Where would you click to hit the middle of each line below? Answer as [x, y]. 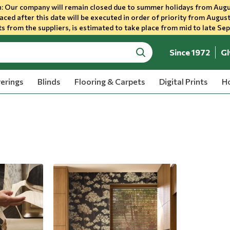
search [148, 57]
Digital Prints [183, 81]
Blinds [49, 81]
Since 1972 [190, 52]
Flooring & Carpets [109, 81]
